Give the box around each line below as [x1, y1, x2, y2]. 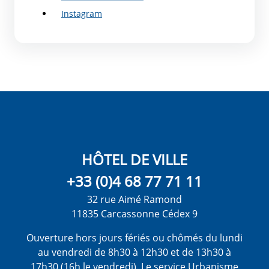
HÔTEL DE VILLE [82, 149, 187, 169]
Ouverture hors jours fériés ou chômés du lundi [26, 231, 243, 244]
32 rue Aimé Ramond [87, 192, 182, 206]
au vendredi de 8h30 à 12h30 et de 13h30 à [38, 245, 231, 259]
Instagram [61, 7, 102, 19]
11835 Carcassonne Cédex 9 [71, 207, 198, 220]
